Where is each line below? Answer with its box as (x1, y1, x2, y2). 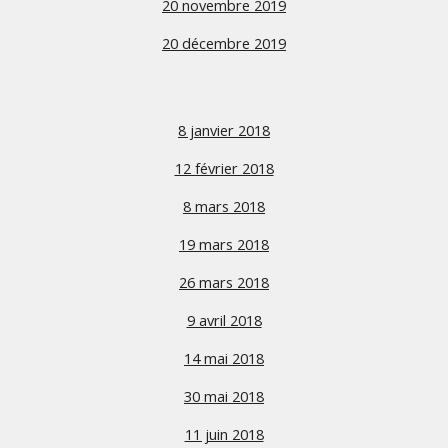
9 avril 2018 (186, 310, 262, 330)
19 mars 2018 (179, 234, 269, 254)
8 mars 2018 (183, 196, 265, 216)
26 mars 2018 (179, 272, 269, 292)
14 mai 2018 (184, 348, 264, 368)
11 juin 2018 (184, 424, 264, 444)
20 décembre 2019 (162, 33, 286, 53)
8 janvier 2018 (178, 120, 270, 140)
